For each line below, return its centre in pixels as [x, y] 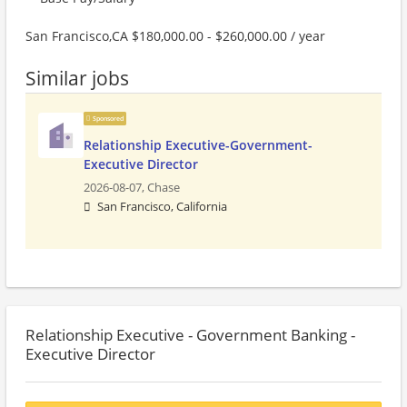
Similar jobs [77, 78]
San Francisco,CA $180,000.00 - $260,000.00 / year [175, 36]
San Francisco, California [162, 207]
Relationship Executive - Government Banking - [190, 335]
